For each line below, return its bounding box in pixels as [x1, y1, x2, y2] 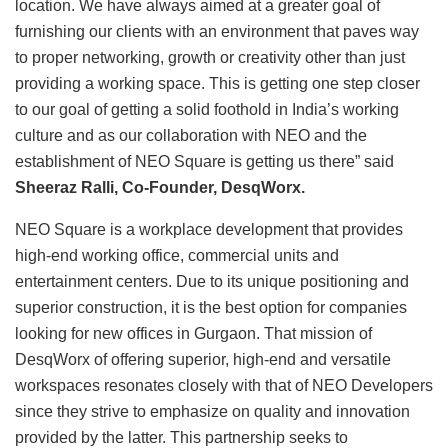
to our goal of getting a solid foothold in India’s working [15, 100, 399, 118]
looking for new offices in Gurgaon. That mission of [15, 324, 372, 342]
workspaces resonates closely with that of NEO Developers [15, 376, 433, 394]
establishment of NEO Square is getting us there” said [15, 152, 394, 170]
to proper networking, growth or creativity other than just [15, 48, 405, 66]
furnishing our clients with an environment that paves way [15, 22, 419, 40]
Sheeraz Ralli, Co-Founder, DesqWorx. [15, 178, 305, 196]
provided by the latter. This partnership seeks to [15, 428, 348, 446]
